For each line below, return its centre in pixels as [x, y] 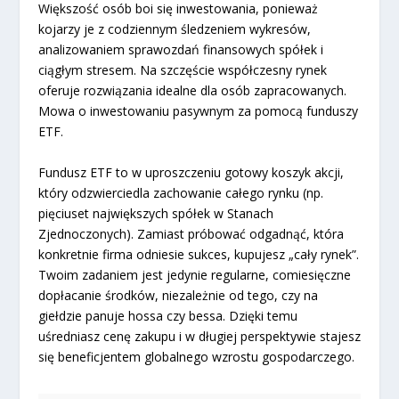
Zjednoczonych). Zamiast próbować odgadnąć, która [191, 233]
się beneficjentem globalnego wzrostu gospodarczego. [196, 356]
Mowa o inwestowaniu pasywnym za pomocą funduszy [198, 111]
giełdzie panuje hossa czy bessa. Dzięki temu [167, 315]
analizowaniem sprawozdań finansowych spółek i [180, 50]
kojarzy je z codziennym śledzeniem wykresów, [174, 29]
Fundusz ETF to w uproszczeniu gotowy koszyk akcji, [191, 172]
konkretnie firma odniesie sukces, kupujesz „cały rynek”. [198, 254]
